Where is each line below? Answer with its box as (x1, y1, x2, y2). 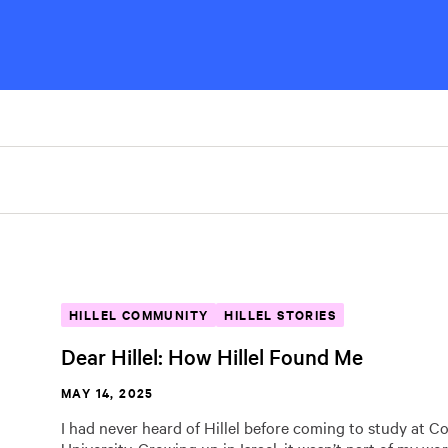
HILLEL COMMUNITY (69, 305, 209, 324)
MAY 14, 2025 (61, 383, 154, 402)
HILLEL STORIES (224, 305, 337, 324)
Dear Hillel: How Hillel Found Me (61, 342, 363, 370)
